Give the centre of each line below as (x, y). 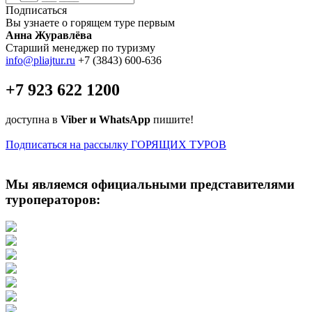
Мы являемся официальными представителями (150, 184)
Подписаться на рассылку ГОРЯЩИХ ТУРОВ (116, 145)
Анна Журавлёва (49, 36)
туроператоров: (53, 199)
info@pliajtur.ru (40, 61)
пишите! (172, 120)
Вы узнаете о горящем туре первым (90, 23)
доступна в (33, 120)
